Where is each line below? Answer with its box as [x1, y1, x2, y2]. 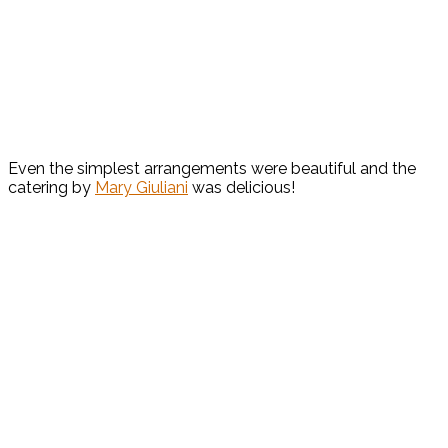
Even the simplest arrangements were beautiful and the [8, 159, 416, 179]
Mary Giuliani [95, 178, 188, 198]
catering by [8, 178, 95, 198]
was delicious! [188, 178, 295, 198]
